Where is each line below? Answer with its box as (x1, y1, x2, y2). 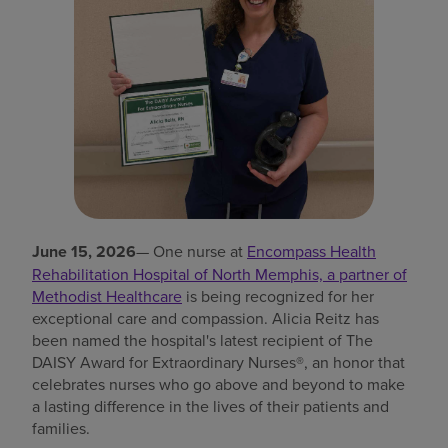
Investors (16, 97, 73, 117)
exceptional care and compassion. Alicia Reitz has (32, 307, 379, 330)
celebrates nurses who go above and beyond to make (32, 373, 405, 396)
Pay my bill (16, 175, 81, 195)
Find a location (16, 23, 119, 45)
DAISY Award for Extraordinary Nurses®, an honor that (32, 351, 405, 374)
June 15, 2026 (32, 240, 136, 264)
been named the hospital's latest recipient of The (32, 329, 373, 352)
